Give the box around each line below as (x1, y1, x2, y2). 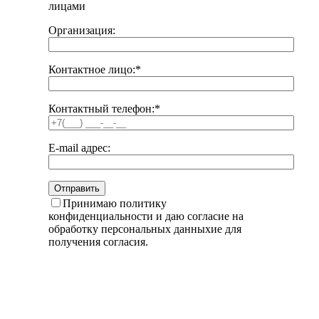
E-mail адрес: (48, 142, 110, 155)
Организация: (48, 24, 115, 37)
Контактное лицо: (48, 63, 135, 76)
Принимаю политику (63, 197, 167, 210)
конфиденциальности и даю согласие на (48, 210, 244, 223)
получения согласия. (48, 236, 148, 249)
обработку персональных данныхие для (48, 223, 241, 236)
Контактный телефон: (48, 103, 155, 115)
